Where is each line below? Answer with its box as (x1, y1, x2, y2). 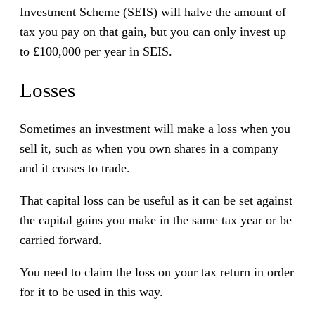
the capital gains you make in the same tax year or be (20, 213, 292, 228)
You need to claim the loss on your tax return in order (20, 265, 294, 280)
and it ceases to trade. (20, 161, 130, 176)
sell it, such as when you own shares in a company (20, 141, 278, 156)
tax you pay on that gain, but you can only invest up (20, 25, 286, 39)
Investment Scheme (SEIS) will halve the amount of (20, 5, 286, 20)
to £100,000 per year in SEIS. (20, 44, 172, 59)
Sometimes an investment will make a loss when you (20, 122, 290, 136)
